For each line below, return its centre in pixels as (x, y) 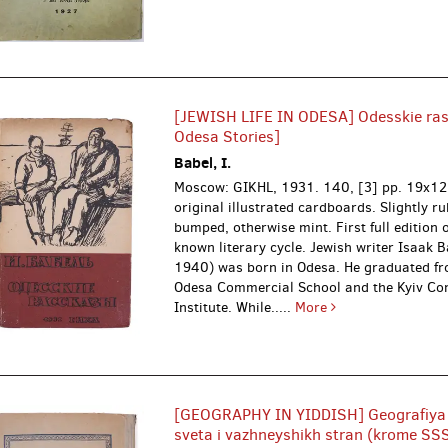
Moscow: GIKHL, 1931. (249, 188)
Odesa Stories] (227, 137)
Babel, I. (203, 163)
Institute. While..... (235, 308)
